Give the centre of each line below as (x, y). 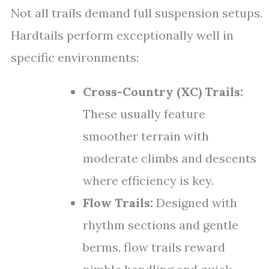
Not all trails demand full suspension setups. (137, 13)
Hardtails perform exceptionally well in (122, 35)
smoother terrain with (146, 136)
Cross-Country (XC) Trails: (163, 92)
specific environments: (75, 57)
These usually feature (144, 114)
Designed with (195, 203)
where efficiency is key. (148, 180)
